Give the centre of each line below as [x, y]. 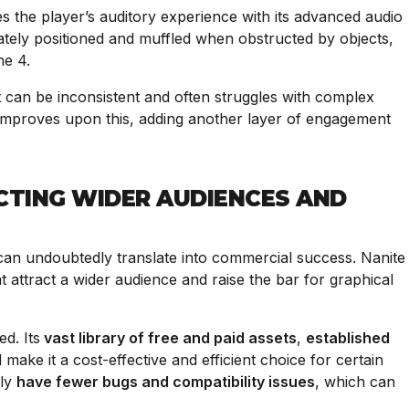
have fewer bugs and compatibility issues [166, 382]
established [348, 338]
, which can [355, 382]
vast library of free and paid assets [168, 338]
